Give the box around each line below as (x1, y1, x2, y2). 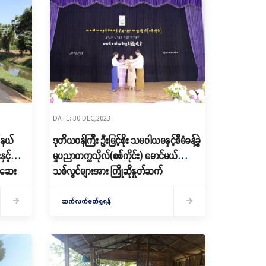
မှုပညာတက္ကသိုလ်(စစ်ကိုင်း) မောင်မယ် (52, 149, 178, 162)
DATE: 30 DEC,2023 (52, 113, 110, 122)
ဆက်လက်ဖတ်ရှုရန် (61, 197, 111, 205)
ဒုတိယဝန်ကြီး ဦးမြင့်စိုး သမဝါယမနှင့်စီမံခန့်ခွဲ (52, 134, 201, 147)
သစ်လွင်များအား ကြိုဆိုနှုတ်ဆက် (52, 164, 162, 178)
